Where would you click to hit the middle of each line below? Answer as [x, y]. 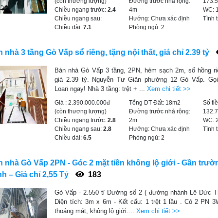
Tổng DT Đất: [147, 103]
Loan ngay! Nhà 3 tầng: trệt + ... [101, 89]
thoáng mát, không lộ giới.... [96, 211]
